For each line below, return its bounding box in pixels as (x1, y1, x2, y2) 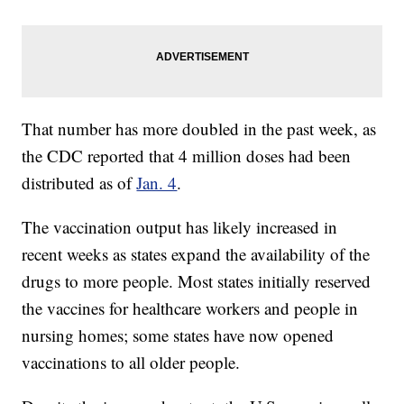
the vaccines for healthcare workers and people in (22, 297, 359, 320)
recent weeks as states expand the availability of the (22, 243, 371, 266)
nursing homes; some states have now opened (22, 324, 335, 347)
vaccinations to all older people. (22, 351, 241, 374)
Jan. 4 (136, 171, 178, 195)
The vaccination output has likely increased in (22, 216, 338, 239)
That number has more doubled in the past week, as (22, 117, 377, 141)
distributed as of (22, 171, 137, 195)
